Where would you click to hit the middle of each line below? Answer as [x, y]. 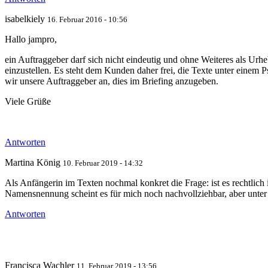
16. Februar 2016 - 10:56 [87, 20]
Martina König [34, 163]
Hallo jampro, [31, 39]
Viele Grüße [28, 102]
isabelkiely [26, 19]
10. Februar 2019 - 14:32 [103, 163]
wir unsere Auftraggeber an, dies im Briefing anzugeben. [112, 81]
